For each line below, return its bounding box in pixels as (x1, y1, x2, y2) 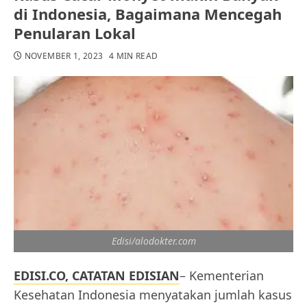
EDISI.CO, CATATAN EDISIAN (14, 267, 180, 284)
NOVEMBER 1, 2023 (24, 49, 103, 62)
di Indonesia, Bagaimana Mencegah (14, 3, 282, 24)
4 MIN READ (108, 49, 158, 62)
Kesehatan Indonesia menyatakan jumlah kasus (14, 286, 292, 304)
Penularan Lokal (14, 22, 136, 43)
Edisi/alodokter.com (111, 234, 196, 248)
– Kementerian (180, 267, 264, 284)
